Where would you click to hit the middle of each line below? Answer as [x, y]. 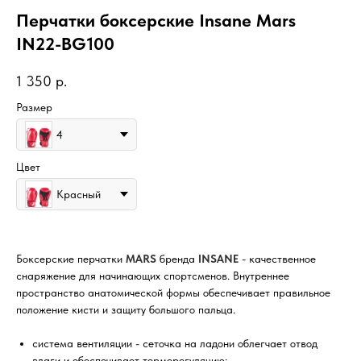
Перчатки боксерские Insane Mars [156, 20]
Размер [34, 108]
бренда [177, 259]
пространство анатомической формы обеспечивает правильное [173, 293]
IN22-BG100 [65, 44]
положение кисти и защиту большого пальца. [126, 310]
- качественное [277, 259]
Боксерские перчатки [71, 259]
